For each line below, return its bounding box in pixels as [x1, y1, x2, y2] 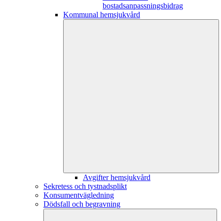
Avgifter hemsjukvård [83, 173, 150, 182]
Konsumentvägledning [43, 191, 114, 200]
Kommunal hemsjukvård [63, 10, 140, 19]
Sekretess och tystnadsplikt [43, 182, 127, 191]
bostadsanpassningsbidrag [103, 1, 183, 10]
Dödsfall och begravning [43, 200, 120, 209]
